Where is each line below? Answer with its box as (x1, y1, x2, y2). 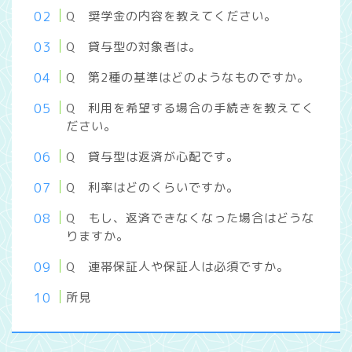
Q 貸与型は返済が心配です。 (66, 148, 240, 166)
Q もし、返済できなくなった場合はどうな (66, 210, 315, 227)
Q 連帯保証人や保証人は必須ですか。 (66, 258, 290, 276)
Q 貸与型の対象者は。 (66, 38, 202, 56)
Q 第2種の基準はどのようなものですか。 (66, 69, 310, 86)
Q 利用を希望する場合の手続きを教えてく (66, 100, 315, 117)
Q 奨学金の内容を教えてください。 (66, 8, 277, 25)
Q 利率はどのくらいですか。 (66, 179, 240, 196)
